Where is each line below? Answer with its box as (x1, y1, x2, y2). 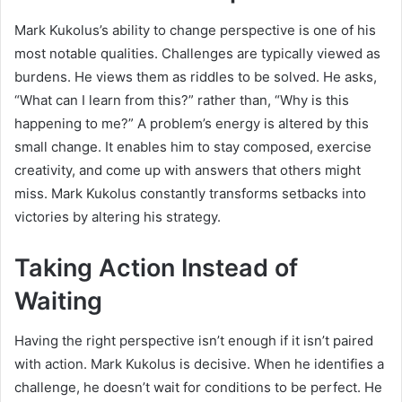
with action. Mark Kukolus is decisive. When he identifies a (14, 355, 384, 373)
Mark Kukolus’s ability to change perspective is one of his (14, 21, 376, 39)
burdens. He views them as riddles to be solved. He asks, (14, 67, 377, 85)
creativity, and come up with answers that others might (14, 161, 361, 179)
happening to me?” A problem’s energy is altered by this (14, 114, 369, 132)
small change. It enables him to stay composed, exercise (14, 137, 371, 155)
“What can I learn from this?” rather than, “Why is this (14, 91, 349, 109)
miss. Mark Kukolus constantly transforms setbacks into (14, 184, 366, 202)
